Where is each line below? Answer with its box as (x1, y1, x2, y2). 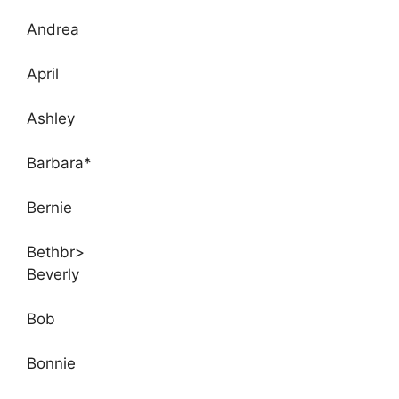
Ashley (27, 109, 75, 127)
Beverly (27, 265, 79, 283)
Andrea (27, 20, 79, 38)
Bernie (27, 198, 72, 216)
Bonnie (27, 354, 76, 372)
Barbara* (27, 153, 92, 172)
